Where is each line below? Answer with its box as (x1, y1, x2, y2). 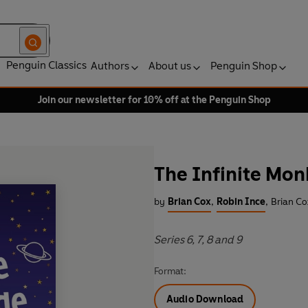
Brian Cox (168, 196, 211, 208)
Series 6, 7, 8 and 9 (154, 233, 242, 247)
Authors (91, 59, 129, 72)
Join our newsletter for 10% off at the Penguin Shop (37, 94, 271, 106)
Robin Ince (217, 196, 265, 208)
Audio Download (166, 294, 244, 306)
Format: (154, 265, 186, 278)
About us (148, 59, 191, 72)
